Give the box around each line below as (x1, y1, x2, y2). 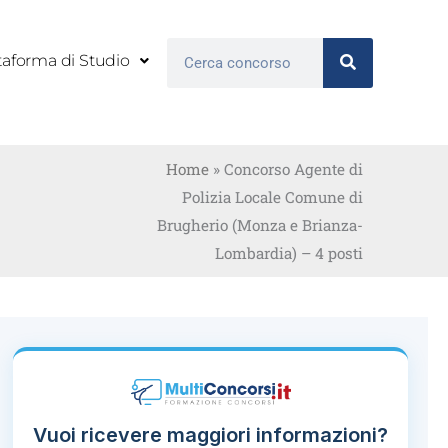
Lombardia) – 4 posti (214, 243, 363, 263)
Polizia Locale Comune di (181, 187, 363, 207)
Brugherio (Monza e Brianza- (156, 215, 363, 235)
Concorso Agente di (223, 159, 363, 179)
